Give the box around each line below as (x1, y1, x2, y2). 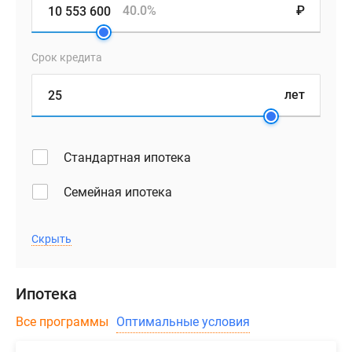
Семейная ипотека (64, 185, 172, 200)
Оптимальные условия (116, 314, 250, 330)
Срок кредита (31, 51, 102, 64)
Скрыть (31, 233, 71, 246)
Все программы (16, 314, 108, 330)
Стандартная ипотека (64, 150, 191, 166)
